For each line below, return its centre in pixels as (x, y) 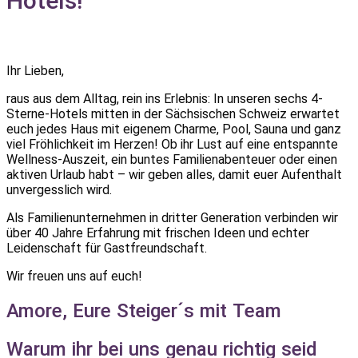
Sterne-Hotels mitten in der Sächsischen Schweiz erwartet (173, 114)
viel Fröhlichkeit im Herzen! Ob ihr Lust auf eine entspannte (172, 145)
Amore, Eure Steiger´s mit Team (144, 311)
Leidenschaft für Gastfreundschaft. (107, 249)
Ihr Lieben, (35, 71)
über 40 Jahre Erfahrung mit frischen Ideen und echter (158, 233)
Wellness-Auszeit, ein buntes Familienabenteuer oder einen (172, 160)
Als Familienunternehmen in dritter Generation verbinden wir (172, 218)
